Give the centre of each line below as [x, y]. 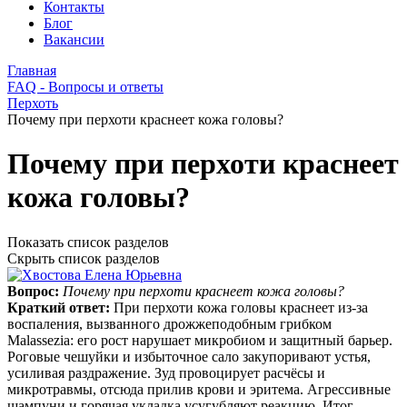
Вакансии [74, 40]
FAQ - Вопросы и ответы [85, 87]
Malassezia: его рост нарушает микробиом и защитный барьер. [200, 340]
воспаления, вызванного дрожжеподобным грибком [169, 323]
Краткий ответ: [60, 307]
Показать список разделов [88, 242]
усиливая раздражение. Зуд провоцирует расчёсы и [166, 372]
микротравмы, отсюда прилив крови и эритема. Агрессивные [199, 389]
